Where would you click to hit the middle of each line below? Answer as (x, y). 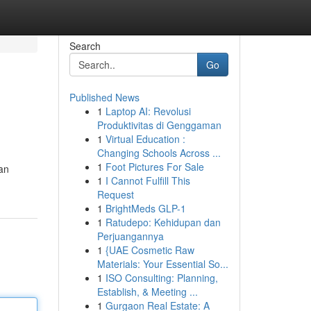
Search (85, 46)
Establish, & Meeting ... (147, 292)
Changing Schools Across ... (159, 153)
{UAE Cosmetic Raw (150, 250)
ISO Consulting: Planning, (161, 278)
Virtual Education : (145, 139)
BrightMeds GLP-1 (145, 208)
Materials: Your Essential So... (162, 264)
